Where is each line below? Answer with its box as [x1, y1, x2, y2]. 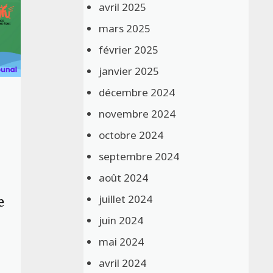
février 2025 [99, 42, 159, 57]
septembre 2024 [99, 149, 180, 163]
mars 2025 [99, 21, 151, 35]
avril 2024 [99, 255, 147, 270]
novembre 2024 [99, 106, 176, 121]
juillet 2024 [99, 191, 153, 206]
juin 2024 [99, 213, 144, 227]
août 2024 [99, 170, 149, 185]
